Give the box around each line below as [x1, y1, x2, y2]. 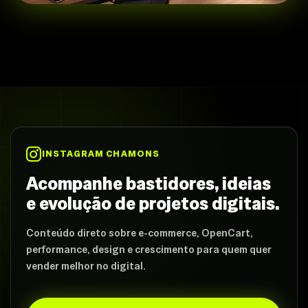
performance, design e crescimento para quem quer [26, 243, 272, 256]
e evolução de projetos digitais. [26, 192, 280, 216]
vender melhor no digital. [26, 259, 146, 273]
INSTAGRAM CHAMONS [42, 148, 159, 160]
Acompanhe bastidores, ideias [26, 172, 271, 196]
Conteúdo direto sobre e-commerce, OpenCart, [26, 226, 253, 240]
